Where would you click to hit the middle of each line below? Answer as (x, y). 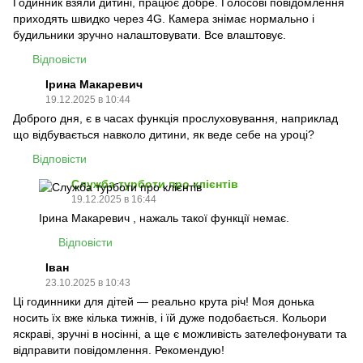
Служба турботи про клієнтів (155, 184)
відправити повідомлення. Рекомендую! (119, 350)
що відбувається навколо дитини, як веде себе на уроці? (164, 135)
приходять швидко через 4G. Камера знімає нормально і (164, 19)
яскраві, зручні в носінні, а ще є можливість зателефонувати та (180, 334)
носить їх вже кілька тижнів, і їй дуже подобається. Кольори (170, 318)
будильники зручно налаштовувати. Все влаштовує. (149, 35)
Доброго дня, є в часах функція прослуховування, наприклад (175, 118)
